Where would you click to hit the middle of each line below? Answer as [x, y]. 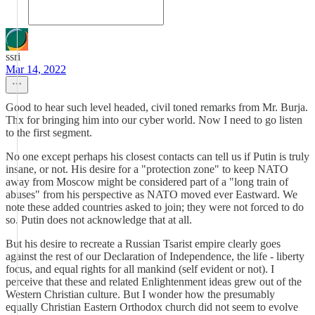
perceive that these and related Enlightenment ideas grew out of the [154, 282]
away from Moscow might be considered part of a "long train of [147, 182]
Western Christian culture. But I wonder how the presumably [140, 294]
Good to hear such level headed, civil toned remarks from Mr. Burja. [157, 107]
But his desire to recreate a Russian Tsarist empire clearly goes [143, 244]
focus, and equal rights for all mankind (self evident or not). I [140, 269]
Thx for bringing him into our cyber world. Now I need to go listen [154, 120]
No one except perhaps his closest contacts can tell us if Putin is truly [157, 156]
